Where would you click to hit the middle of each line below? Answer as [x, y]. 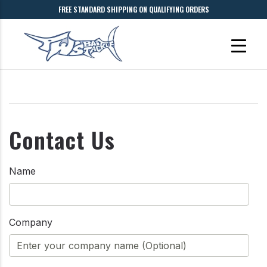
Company [31, 222]
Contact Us [62, 139]
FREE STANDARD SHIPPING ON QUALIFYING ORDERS [133, 9]
